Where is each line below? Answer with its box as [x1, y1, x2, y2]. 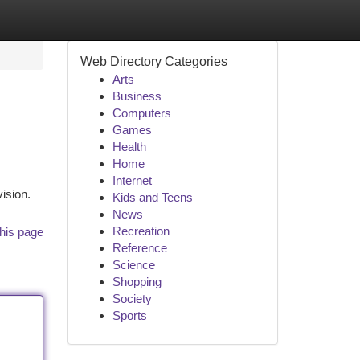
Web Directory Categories [80, 55, 227, 68]
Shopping [112, 275, 162, 288]
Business [112, 89, 162, 103]
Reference [112, 241, 167, 255]
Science [112, 258, 155, 272]
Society [112, 292, 152, 305]
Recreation [112, 224, 170, 238]
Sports [112, 309, 147, 322]
